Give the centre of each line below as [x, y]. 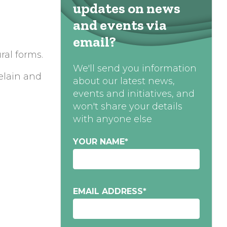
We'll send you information [135, 69]
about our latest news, [124, 81]
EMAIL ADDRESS [108, 192]
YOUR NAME [99, 142]
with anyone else [112, 119]
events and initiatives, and [134, 94]
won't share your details [127, 107]
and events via [120, 25]
